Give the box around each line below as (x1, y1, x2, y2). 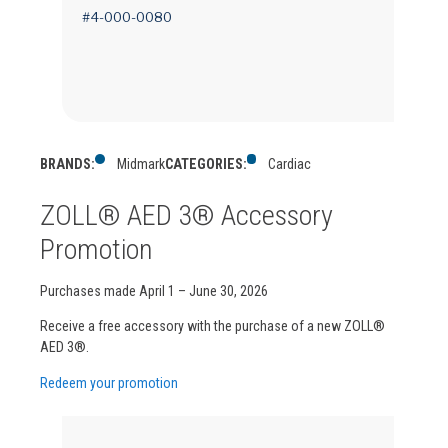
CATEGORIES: (164, 156, 247, 173)
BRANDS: (40, 156, 95, 173)
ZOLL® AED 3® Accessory (40, 199, 333, 233)
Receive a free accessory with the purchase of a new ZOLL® (40, 318, 385, 335)
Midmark (116, 156, 165, 173)
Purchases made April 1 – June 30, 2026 (40, 283, 268, 300)
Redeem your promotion (40, 374, 178, 391)
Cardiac (268, 156, 312, 173)
